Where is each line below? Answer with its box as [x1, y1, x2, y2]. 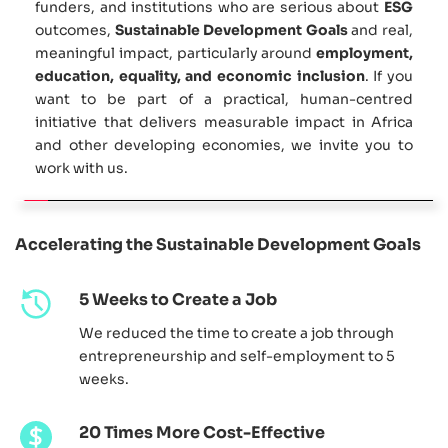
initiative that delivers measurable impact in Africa [35, 112, 413, 131]
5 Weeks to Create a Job [78, 288, 277, 310]
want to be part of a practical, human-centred [35, 89, 413, 108]
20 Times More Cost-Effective [78, 421, 325, 443]
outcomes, [35, 20, 115, 39]
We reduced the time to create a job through [78, 323, 394, 342]
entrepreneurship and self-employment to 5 [78, 346, 395, 365]
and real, [347, 20, 414, 39]
